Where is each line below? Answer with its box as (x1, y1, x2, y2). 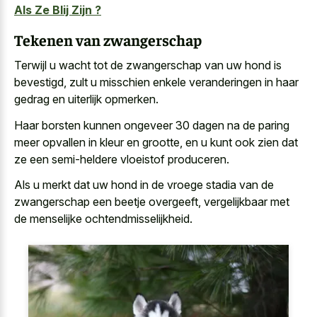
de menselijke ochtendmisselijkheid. (14, 212, 192, 226)
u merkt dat (33, 178, 93, 192)
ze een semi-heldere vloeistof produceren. (14, 151, 229, 166)
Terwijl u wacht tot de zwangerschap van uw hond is (14, 58, 282, 73)
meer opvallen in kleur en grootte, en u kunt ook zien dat (14, 134, 298, 149)
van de (236, 178, 274, 192)
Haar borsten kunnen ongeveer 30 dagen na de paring (14, 117, 289, 132)
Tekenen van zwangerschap (14, 29, 202, 50)
